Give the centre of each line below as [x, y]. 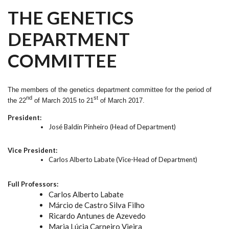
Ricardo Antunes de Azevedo [97, 216]
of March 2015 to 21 [63, 100]
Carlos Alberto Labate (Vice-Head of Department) [123, 159]
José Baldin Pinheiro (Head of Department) [112, 127]
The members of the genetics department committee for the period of [110, 90]
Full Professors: [33, 184]
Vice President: [32, 150]
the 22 [17, 100]
